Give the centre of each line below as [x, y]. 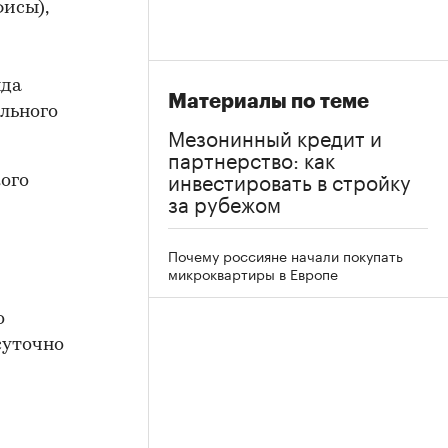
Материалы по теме [268, 101]
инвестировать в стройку [289, 180]
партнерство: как [251, 158]
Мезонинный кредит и [275, 136]
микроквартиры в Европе [253, 273]
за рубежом [224, 202]
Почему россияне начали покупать [285, 255]
